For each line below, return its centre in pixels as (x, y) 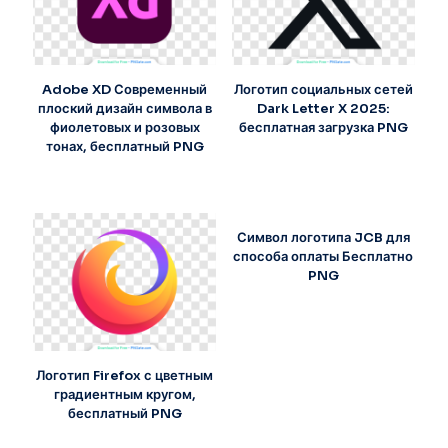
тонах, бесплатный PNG (124, 147)
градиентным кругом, (124, 394)
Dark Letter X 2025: (323, 109)
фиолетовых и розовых (124, 128)
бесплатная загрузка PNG (323, 128)
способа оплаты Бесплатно (323, 257)
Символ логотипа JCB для (323, 238)
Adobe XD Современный (125, 90)
